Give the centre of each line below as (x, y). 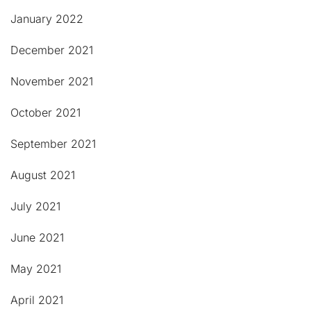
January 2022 (47, 19)
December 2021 (52, 50)
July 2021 (35, 207)
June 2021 (37, 238)
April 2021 (37, 300)
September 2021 (53, 144)
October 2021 (45, 113)
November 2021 (52, 82)
